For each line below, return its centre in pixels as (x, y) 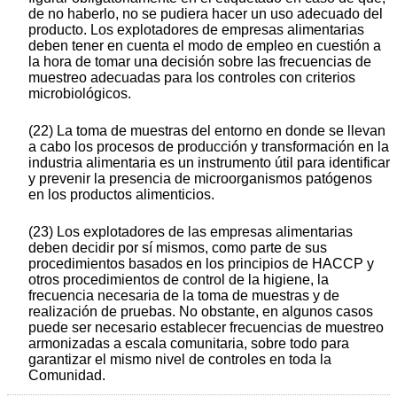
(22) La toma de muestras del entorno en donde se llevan (207, 131)
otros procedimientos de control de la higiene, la (179, 280)
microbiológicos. (80, 94)
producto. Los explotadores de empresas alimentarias (196, 30)
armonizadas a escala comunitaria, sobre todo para (189, 344)
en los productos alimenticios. (121, 195)
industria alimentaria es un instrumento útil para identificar (209, 163)
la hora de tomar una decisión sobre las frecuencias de (200, 62)
